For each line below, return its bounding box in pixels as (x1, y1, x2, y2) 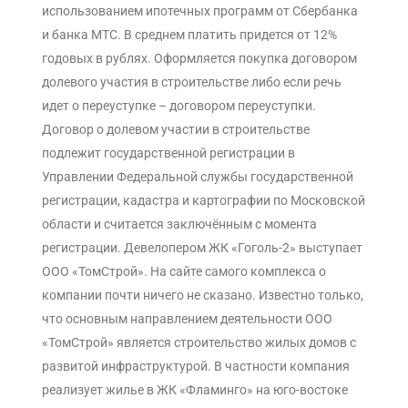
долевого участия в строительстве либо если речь (42, 75, 342, 90)
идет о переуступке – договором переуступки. (42, 98, 316, 114)
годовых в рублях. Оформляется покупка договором (42, 51, 357, 66)
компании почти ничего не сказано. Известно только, (42, 288, 363, 303)
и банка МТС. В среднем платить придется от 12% (42, 27, 337, 43)
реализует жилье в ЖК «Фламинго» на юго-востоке (42, 382, 348, 398)
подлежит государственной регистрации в (42, 146, 295, 161)
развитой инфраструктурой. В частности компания (42, 359, 350, 374)
